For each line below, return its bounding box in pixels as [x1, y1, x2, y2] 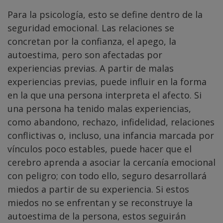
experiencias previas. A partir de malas [7, 62, 174, 75]
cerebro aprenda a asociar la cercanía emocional [7, 156, 216, 169]
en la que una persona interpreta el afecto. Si [7, 89, 202, 102]
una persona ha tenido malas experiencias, [7, 103, 191, 115]
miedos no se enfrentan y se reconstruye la [7, 197, 193, 209]
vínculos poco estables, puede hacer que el [7, 143, 192, 155]
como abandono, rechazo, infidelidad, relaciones [7, 116, 215, 128]
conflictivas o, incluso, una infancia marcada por [7, 129, 214, 142]
